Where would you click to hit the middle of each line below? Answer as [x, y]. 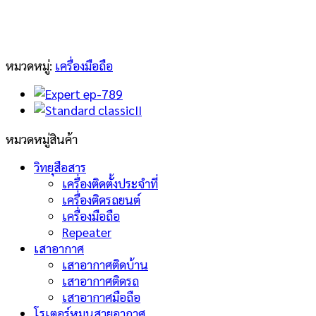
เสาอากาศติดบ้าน [105, 265]
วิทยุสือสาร [60, 167]
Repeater [87, 232]
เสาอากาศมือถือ [101, 297]
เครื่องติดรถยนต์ [101, 200]
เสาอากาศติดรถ [101, 281]
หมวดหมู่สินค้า [42, 138]
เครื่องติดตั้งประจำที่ [110, 183]
